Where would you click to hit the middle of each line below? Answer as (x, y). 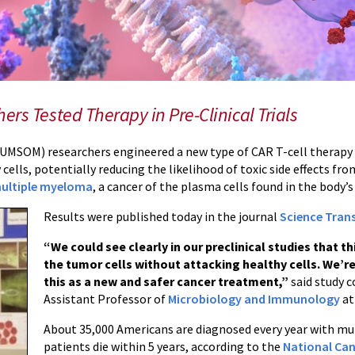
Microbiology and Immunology (254, 298)
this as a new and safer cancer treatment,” (166, 281)
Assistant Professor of (106, 298)
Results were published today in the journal (162, 216)
